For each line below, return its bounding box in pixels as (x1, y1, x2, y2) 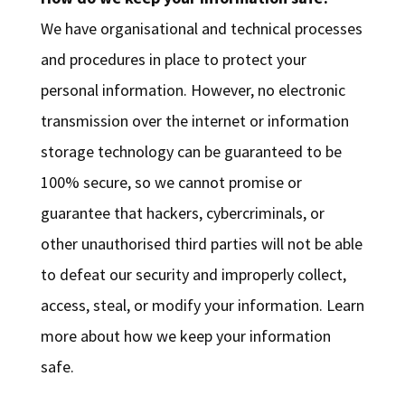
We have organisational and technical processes (40, 18, 363, 40)
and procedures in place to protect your (40, 49, 306, 71)
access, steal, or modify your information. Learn (40, 295, 364, 316)
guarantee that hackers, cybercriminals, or (40, 202, 325, 224)
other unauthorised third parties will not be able (40, 233, 363, 255)
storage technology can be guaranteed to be (40, 141, 342, 163)
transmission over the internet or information (40, 110, 349, 132)
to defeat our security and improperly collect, (40, 264, 346, 286)
